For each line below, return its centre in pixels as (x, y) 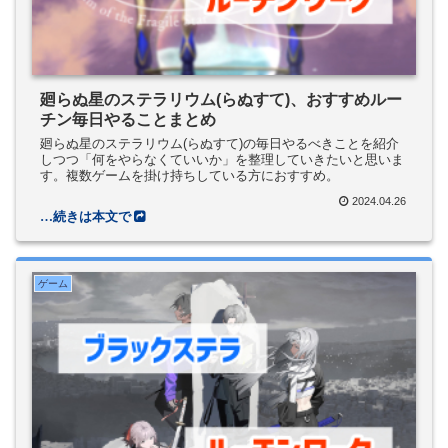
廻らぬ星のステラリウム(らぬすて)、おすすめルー (221, 99)
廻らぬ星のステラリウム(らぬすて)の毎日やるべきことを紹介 (219, 143)
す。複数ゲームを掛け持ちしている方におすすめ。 (189, 175)
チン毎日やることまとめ (128, 119)
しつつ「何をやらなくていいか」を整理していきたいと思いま (222, 159)
